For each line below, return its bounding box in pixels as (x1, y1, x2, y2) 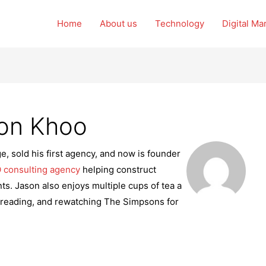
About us (100, 18, 137, 29)
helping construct (80, 164, 156, 175)
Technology (155, 18, 204, 29)
